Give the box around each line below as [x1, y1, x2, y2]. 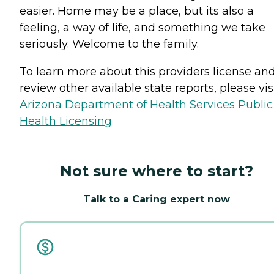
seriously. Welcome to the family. [20, 37, 199, 51]
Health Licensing [20, 114, 112, 128]
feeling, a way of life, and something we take [20, 20, 265, 34]
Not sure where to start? [60, 161, 253, 180]
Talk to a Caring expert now [83, 193, 230, 205]
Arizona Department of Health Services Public [20, 97, 273, 111]
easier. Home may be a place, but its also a [20, 4, 254, 18]
